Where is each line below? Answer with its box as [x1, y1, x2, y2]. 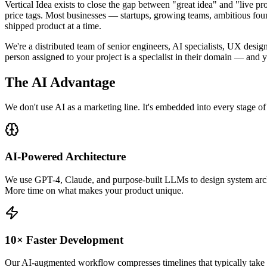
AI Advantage [32, 74, 116, 90]
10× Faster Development [5, 233, 123, 246]
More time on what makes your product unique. [5, 185, 184, 195]
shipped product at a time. [5, 20, 101, 31]
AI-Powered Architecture [5, 150, 126, 163]
